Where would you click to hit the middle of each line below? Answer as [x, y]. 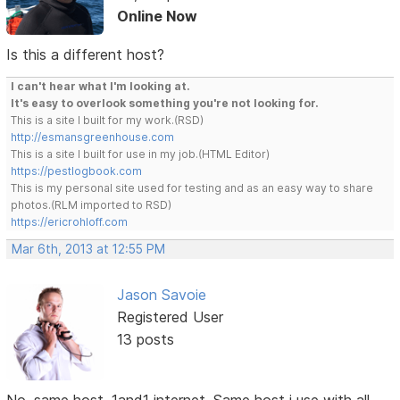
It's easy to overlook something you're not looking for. [165, 104]
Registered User [170, 317]
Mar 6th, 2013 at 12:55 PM [89, 250]
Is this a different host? [86, 55]
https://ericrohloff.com [70, 222]
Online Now [157, 16]
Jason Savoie [161, 295]
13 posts [145, 340]
